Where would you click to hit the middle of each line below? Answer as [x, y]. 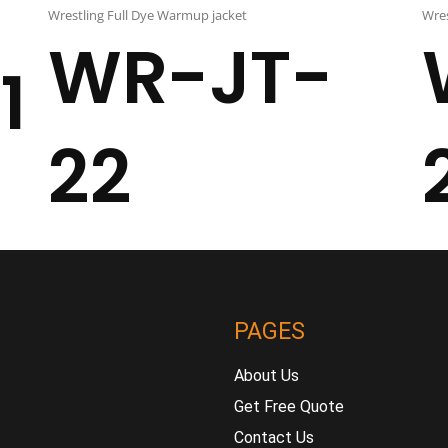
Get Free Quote [289, 406]
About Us [266, 375]
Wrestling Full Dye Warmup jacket [147, 15]
